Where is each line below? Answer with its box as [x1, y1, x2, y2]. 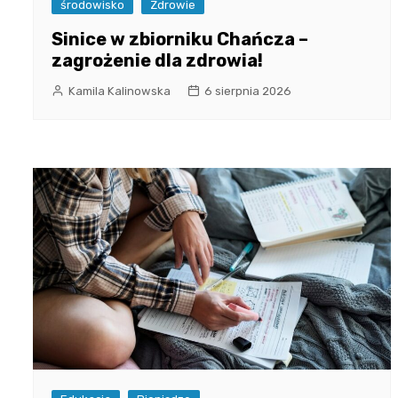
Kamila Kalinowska [68, 84, 171, 99]
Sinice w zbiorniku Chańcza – [52, 28, 308, 51]
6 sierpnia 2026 [204, 84, 291, 99]
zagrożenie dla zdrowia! [52, 50, 263, 72]
